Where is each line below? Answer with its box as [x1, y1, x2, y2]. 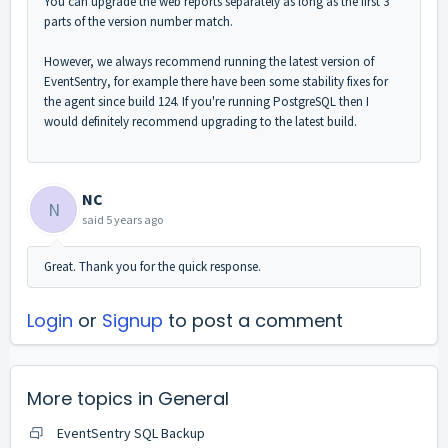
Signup [102, 308, 163, 334]
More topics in [27, 386, 158, 412]
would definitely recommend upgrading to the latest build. [44, 113, 357, 131]
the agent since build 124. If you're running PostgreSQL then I [44, 93, 369, 111]
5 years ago [106, 212, 163, 228]
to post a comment [163, 308, 343, 334]
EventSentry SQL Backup [57, 424, 205, 443]
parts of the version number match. [44, 13, 233, 31]
